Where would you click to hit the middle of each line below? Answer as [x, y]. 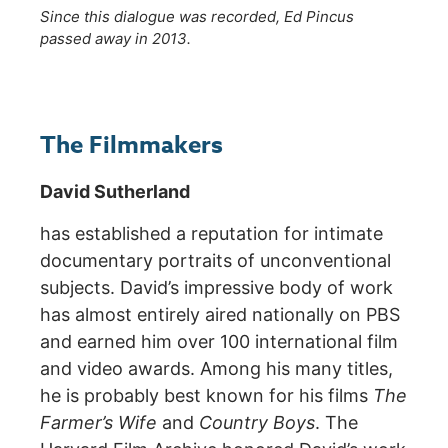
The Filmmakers [131, 146]
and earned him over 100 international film [219, 341]
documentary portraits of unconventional [215, 260]
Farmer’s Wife [98, 422]
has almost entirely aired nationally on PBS [220, 314]
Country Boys [257, 422]
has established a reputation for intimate [211, 233]
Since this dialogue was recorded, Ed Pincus [197, 16]
